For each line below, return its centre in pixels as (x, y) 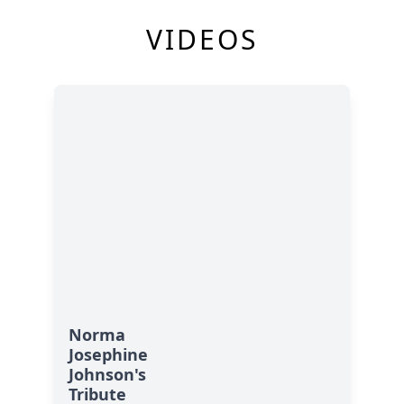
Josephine (108, 354)
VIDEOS (202, 39)
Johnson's (107, 374)
